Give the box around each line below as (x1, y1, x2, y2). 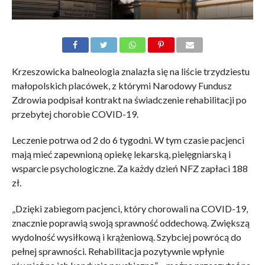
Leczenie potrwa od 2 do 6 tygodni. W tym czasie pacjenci (11, 134, 244, 146)
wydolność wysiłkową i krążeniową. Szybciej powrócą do (11, 231, 241, 243)
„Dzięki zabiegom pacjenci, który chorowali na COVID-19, (11, 203, 248, 215)
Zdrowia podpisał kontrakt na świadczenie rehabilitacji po (11, 94, 247, 106)
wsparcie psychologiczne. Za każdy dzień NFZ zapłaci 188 (11, 163, 248, 174)
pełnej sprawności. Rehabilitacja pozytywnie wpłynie (11, 245, 224, 257)
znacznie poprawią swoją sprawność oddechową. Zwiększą (11, 217, 250, 229)
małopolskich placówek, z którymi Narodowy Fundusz (11, 80, 232, 92)
